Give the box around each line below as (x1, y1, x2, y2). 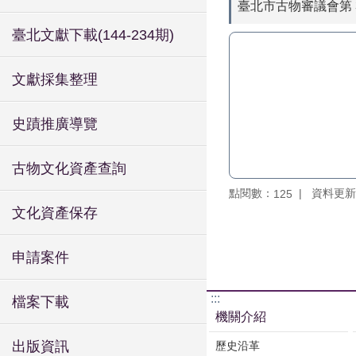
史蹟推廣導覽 (12, 116, 98, 132)
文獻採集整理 (12, 72, 98, 87)
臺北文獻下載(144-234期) (12, 27, 174, 43)
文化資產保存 (12, 205, 98, 221)
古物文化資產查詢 (12, 161, 126, 176)
